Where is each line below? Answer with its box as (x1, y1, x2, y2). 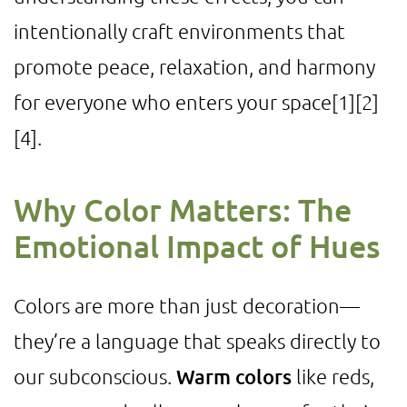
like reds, (292, 364, 374, 388)
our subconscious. (14, 364, 176, 388)
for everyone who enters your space (14, 90, 332, 114)
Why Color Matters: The (14, 190, 352, 229)
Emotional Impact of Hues (14, 226, 381, 265)
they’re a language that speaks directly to (14, 329, 381, 352)
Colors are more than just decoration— (14, 293, 360, 317)
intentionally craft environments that (14, 19, 345, 43)
